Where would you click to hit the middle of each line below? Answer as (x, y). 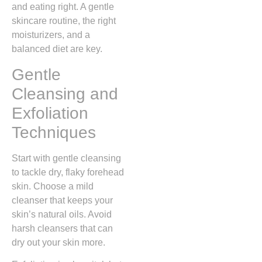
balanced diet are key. (57, 49)
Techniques (54, 132)
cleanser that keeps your (62, 200)
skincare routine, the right (64, 21)
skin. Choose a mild (53, 186)
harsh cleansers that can (62, 228)
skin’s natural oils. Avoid (62, 214)
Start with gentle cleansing (66, 158)
